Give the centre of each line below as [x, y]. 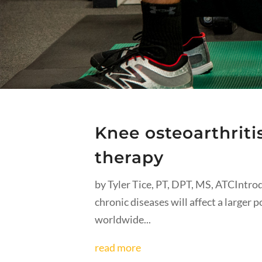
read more [118, 248]
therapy [129, 158]
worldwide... [123, 220]
